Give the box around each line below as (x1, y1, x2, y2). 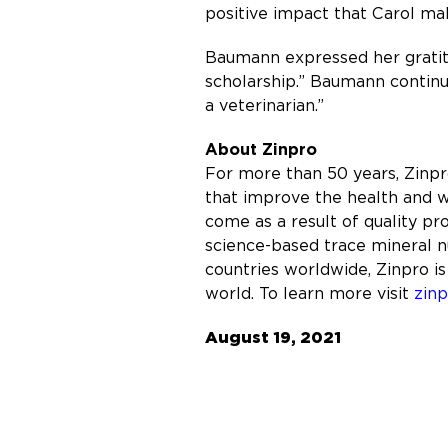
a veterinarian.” (205, 96, 324, 115)
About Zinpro (205, 140, 317, 159)
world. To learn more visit (205, 284, 414, 303)
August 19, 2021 (205, 328, 341, 347)
